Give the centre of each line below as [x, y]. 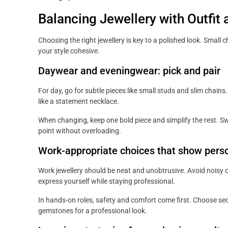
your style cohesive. [69, 51]
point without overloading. [80, 131]
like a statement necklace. [79, 102]
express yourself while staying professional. [107, 181]
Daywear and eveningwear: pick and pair [129, 71]
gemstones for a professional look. [93, 211]
